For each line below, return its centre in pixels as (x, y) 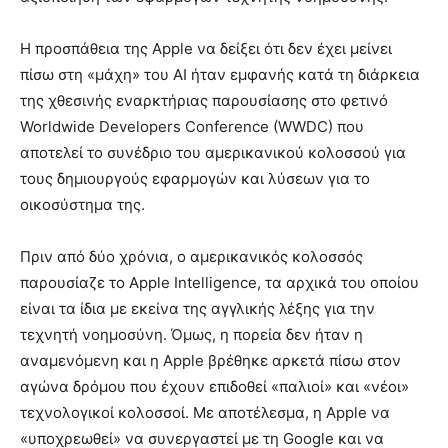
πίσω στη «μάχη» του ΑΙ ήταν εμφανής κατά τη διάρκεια (220, 74)
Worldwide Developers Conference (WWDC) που (192, 126)
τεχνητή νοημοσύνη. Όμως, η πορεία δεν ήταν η (191, 334)
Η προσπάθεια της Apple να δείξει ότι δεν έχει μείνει (206, 48)
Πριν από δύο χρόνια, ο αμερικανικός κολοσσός (191, 256)
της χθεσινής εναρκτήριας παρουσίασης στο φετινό (204, 100)
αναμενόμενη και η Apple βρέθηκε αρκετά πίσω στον (210, 360)
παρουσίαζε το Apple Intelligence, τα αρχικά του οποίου (219, 282)
